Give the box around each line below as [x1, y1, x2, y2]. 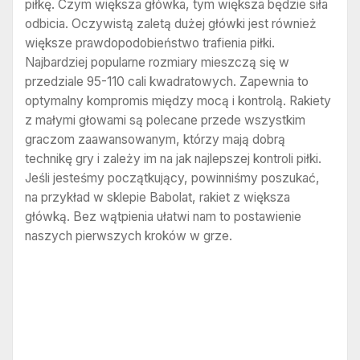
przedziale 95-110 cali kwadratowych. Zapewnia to [25, 73, 309, 89]
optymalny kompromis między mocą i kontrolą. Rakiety [25, 92, 331, 108]
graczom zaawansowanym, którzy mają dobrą [25, 131, 285, 147]
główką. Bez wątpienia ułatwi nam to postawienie [25, 208, 301, 224]
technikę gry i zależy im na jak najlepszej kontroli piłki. [25, 150, 321, 166]
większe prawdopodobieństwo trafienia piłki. [25, 35, 275, 51]
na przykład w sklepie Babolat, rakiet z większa [25, 189, 290, 205]
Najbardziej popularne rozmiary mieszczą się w [25, 54, 289, 70]
